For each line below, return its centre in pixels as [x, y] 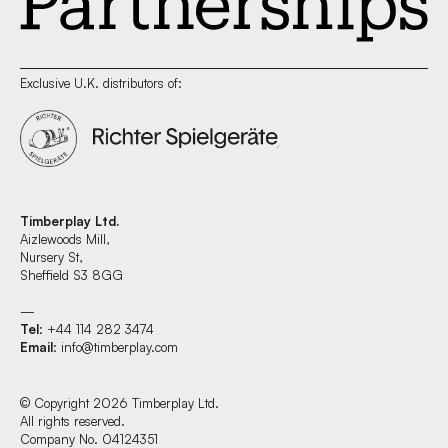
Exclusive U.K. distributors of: [101, 82]
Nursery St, [51, 256]
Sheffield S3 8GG [71, 274]
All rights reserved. [72, 421]
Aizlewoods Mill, [64, 238]
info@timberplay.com [119, 347]
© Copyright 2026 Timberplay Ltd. [119, 403]
